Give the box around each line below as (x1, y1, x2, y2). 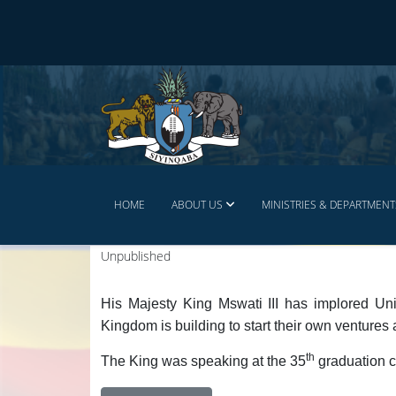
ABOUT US (171, 197, 223, 212)
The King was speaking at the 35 (101, 354, 306, 369)
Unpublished (101, 247, 171, 264)
